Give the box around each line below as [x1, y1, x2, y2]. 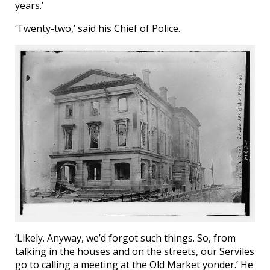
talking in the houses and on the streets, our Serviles [15, 244, 254, 258]
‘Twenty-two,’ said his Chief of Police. [15, 21, 180, 35]
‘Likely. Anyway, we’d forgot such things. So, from [15, 231, 236, 245]
